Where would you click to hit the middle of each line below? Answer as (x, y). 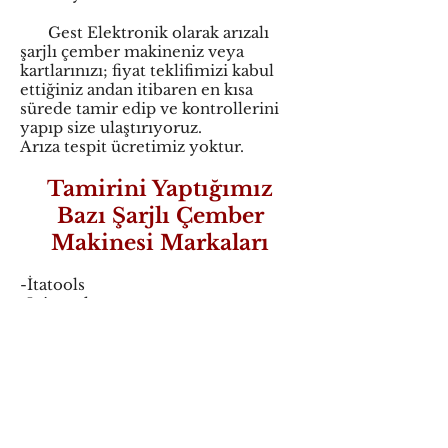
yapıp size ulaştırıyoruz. (111, 127)
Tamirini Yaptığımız (160, 189)
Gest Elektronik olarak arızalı (144, 32)
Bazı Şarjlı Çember (160, 216)
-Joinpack (56, 303)
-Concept (56, 341)
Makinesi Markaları (160, 243)
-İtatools (52, 284)
